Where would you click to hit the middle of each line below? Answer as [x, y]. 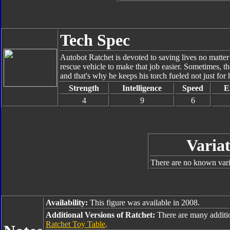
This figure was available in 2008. [144, 203]
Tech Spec [95, 40]
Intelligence [142, 88]
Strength [84, 88]
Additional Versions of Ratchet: [101, 215]
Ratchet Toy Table [75, 224]
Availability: [67, 203]
